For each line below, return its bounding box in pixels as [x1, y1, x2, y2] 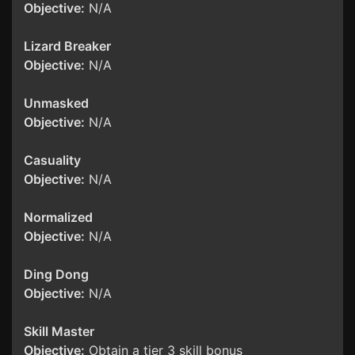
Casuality [24, 152, 81, 169]
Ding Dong [24, 266, 89, 283]
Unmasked [24, 95, 89, 112]
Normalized [24, 209, 93, 226]
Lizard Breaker [24, 38, 111, 55]
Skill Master [24, 323, 94, 340]
